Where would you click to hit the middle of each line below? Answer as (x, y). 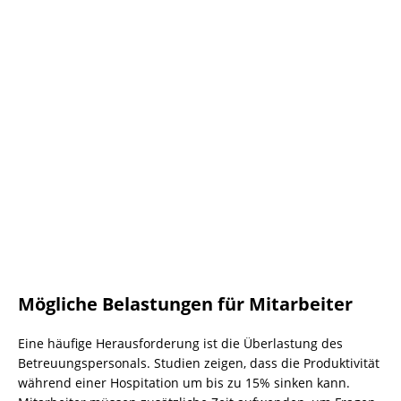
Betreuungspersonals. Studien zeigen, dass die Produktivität (199, 363)
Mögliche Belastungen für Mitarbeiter (185, 303)
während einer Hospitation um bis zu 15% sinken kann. (184, 382)
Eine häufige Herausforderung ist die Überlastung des (180, 343)
